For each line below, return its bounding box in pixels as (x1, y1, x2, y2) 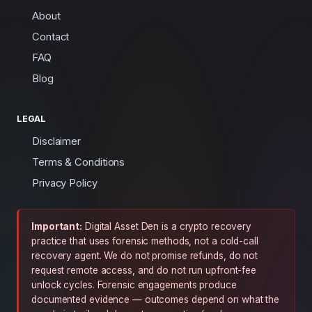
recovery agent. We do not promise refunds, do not (31, 249, 258, 261)
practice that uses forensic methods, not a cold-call (31, 235, 258, 247)
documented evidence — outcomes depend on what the (31, 293, 280, 305)
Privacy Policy (32, 176, 97, 189)
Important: (31, 220, 82, 232)
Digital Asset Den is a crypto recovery (82, 220, 252, 232)
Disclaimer (32, 134, 81, 148)
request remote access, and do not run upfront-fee (31, 264, 257, 276)
